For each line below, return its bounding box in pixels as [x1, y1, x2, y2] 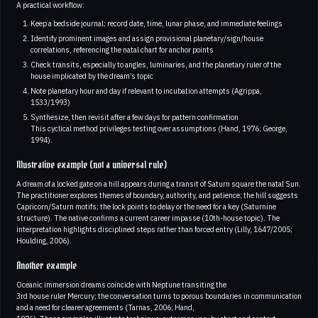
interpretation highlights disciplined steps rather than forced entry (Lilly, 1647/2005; [16, 224, 292, 234]
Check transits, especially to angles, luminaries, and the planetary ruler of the [30, 59, 281, 70]
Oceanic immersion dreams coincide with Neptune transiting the [16, 279, 226, 290]
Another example [16, 257, 77, 275]
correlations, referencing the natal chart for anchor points [30, 44, 214, 55]
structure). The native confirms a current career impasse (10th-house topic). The [16, 212, 280, 223]
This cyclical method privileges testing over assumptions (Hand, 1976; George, [30, 123, 287, 133]
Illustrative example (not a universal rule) [16, 156, 167, 174]
